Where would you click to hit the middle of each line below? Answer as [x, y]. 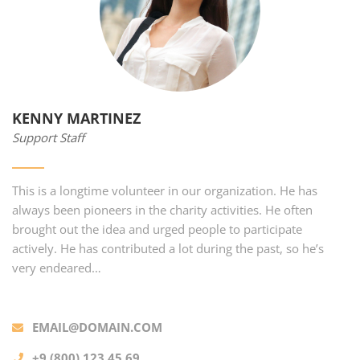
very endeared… [57, 268]
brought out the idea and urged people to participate [157, 229]
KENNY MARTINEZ [76, 118]
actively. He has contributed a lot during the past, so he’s [168, 248]
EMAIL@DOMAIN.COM [97, 327]
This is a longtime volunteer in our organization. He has [165, 190]
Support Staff [48, 137]
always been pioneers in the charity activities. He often [162, 210]
